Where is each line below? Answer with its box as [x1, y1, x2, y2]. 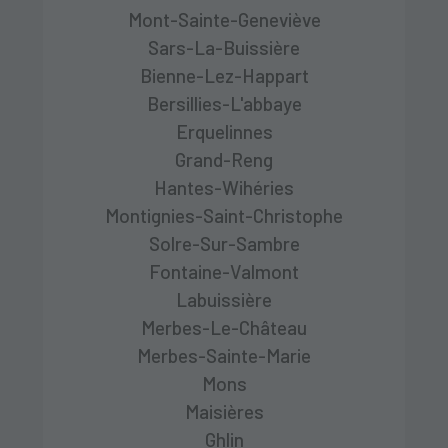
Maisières [184, 399, 264, 423]
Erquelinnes [175, 119, 273, 143]
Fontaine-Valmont [149, 259, 299, 283]
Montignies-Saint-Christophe [105, 203, 343, 227]
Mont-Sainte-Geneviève [127, 7, 321, 31]
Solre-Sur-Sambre [148, 231, 300, 255]
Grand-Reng [175, 147, 273, 171]
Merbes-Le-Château [141, 315, 307, 339]
